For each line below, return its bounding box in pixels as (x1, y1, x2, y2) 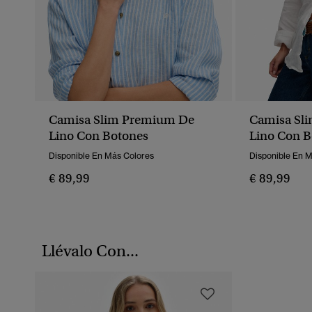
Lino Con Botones (49, 128, 148, 144)
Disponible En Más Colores (49, 150, 154, 162)
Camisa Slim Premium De (49, 112, 194, 128)
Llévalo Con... (42, 241, 139, 261)
